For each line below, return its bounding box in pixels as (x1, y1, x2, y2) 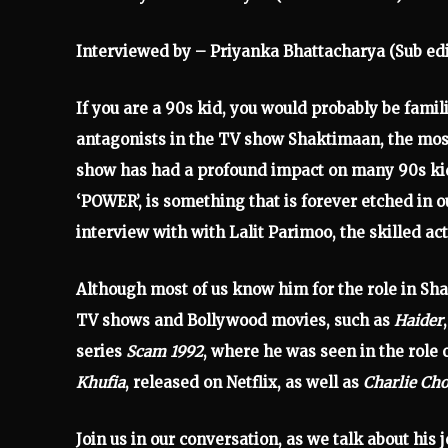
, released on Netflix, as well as (125, 372, 363, 392)
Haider (394, 310, 443, 330)
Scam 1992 (126, 341, 203, 361)
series (76, 341, 126, 361)
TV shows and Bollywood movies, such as (76, 310, 394, 330)
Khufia (76, 372, 125, 392)
